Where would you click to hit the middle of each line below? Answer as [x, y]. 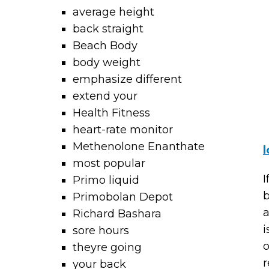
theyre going [107, 247]
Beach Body [105, 46]
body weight [107, 62]
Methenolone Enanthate [139, 147]
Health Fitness [112, 113]
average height [114, 12]
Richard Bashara [117, 214]
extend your [105, 96]
